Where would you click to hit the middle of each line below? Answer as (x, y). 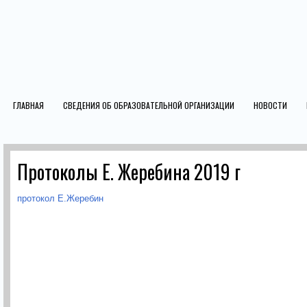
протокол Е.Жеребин (60, 198)
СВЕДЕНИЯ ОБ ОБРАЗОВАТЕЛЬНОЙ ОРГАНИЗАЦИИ (149, 105)
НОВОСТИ (270, 105)
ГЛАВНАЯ (28, 105)
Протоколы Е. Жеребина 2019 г (129, 172)
